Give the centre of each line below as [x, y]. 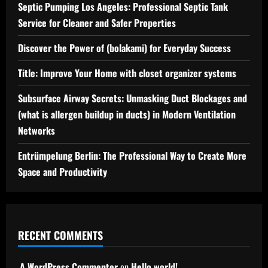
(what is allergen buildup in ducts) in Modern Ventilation [127, 114]
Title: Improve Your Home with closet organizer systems [127, 73]
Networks [36, 130]
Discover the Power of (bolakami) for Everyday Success [124, 48]
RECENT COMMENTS [60, 235]
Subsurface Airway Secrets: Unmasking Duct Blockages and [133, 98]
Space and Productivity [63, 172]
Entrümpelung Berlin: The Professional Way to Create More [132, 156]
